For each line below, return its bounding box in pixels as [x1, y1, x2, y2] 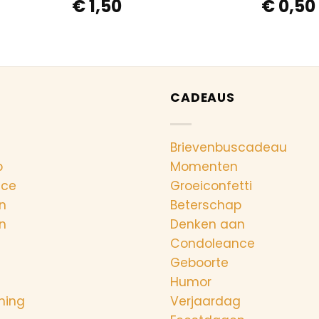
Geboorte [170, 253, 229, 271]
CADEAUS [170, 88, 236, 106]
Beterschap [170, 196, 241, 214]
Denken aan [170, 215, 245, 233]
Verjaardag [170, 292, 241, 310]
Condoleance [170, 234, 255, 252]
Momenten [170, 157, 238, 175]
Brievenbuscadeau [170, 138, 287, 156]
